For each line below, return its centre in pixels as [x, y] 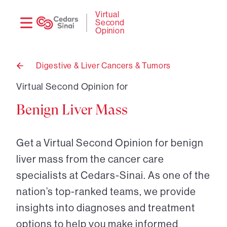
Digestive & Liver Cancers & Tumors [104, 66]
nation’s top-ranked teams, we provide [106, 192]
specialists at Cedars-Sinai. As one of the [113, 176]
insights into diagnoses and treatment [106, 208]
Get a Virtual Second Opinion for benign [110, 143]
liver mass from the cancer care [90, 159]
